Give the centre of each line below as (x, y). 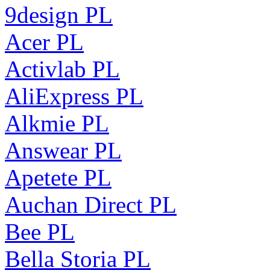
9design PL (59, 14)
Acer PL (44, 42)
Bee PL (40, 231)
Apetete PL (58, 177)
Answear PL (63, 150)
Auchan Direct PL (91, 204)
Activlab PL (62, 69)
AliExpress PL (74, 96)
